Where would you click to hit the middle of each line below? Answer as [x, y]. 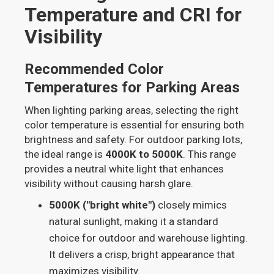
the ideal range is [65, 154]
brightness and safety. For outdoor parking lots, [134, 140]
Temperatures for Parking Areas [132, 88]
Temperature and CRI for [133, 15]
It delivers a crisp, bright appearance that [142, 255]
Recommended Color [94, 69]
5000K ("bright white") [102, 205]
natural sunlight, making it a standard [134, 222]
